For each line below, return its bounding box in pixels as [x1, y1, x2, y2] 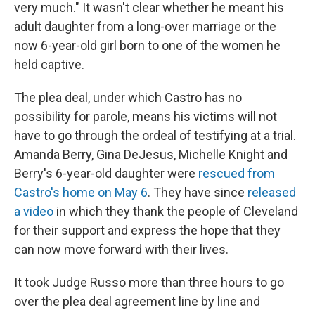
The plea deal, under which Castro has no [14, 90, 242, 105]
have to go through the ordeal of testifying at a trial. [14, 128, 296, 143]
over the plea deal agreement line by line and [14, 294, 260, 309]
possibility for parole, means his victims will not [14, 109, 277, 124]
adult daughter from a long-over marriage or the [14, 19, 276, 34]
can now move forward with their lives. [14, 242, 229, 257]
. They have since [148, 185, 247, 200]
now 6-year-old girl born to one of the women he [14, 38, 281, 53]
